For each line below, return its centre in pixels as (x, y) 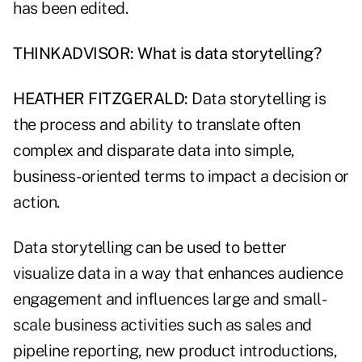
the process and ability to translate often (156, 125)
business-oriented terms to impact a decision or (181, 177)
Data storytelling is (259, 99)
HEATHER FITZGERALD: (102, 99)
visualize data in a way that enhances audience (178, 274)
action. (36, 202)
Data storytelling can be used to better (150, 248)
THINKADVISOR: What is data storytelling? (167, 54)
